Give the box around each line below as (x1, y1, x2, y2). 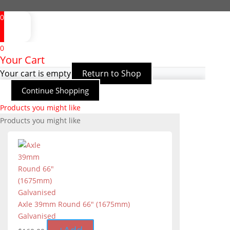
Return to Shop (82, 68, 141, 80)
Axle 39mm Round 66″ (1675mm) (18, 199, 130, 209)
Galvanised (18, 211, 56, 221)
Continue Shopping (22, 85, 89, 96)
